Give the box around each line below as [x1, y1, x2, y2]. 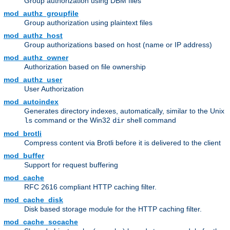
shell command [125, 116, 176, 125]
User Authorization [24, 85, 84, 93]
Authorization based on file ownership [24, 63, 146, 71]
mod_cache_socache [4, 218, 78, 226]
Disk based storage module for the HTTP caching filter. [24, 205, 202, 214]
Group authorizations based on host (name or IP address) [24, 41, 212, 49]
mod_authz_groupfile [4, 9, 79, 18]
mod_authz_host [4, 31, 63, 40]
